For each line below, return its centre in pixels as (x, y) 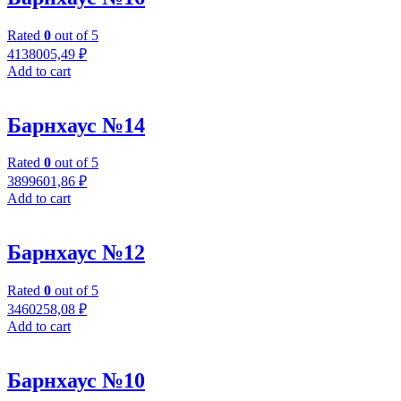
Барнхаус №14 (76, 125)
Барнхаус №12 (76, 253)
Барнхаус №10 (76, 381)
